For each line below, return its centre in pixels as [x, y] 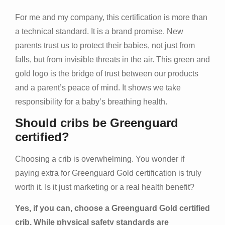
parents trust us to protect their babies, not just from [105, 45]
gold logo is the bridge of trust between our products [107, 73]
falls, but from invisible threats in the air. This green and [113, 59]
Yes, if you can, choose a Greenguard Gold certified [113, 208]
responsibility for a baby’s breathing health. [91, 101]
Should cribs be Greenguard [97, 123]
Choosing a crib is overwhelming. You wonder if [100, 159]
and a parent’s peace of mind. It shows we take [98, 87]
